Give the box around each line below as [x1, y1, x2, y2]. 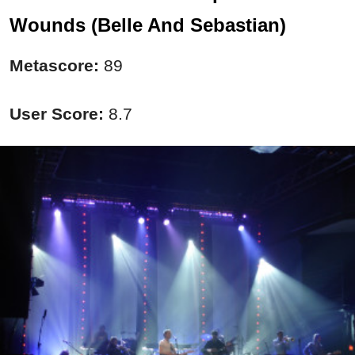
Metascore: [10, 56, 104, 75]
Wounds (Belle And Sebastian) [10, 14, 286, 36]
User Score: [10, 105, 104, 124]
